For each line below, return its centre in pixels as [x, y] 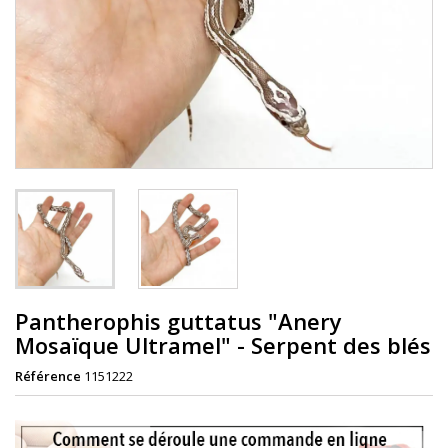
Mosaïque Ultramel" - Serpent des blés [223, 344]
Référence [48, 375]
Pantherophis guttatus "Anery [178, 320]
